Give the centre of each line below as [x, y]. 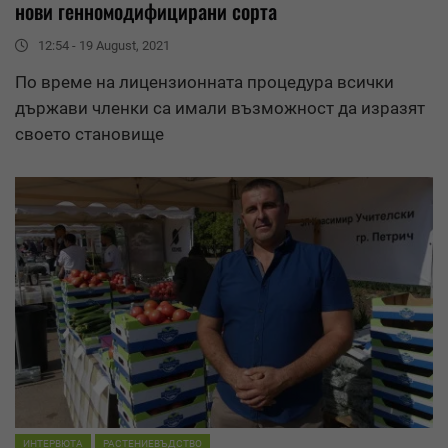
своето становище [89, 134]
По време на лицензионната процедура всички [204, 82]
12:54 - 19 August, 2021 [104, 46]
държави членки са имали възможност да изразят [220, 108]
